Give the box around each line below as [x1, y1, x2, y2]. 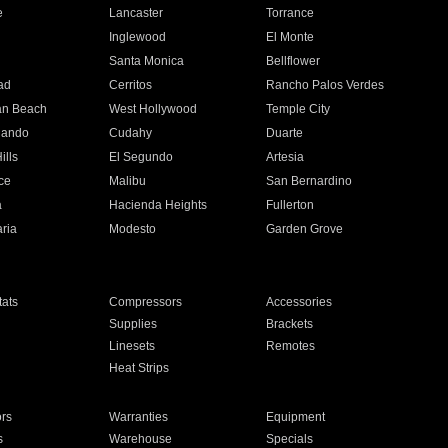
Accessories [266, 295, 333, 309]
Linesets [108, 339, 155, 353]
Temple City [266, 102, 331, 116]
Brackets [266, 317, 314, 331]
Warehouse [108, 432, 172, 446]
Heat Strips [108, 361, 169, 375]
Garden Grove [266, 222, 344, 236]
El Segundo [108, 150, 173, 164]
